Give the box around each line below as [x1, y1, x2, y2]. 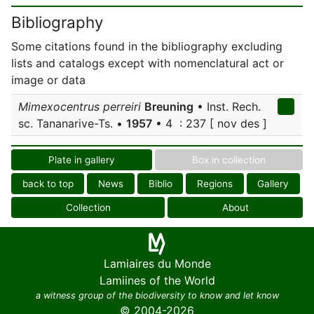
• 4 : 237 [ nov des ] [152, 116, 267, 130]
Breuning [144, 100, 193, 114]
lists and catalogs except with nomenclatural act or [11, 56, 284, 70]
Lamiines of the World [99, 273, 215, 287]
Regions [196, 178, 233, 189]
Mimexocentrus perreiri [18, 100, 141, 114]
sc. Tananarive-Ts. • [18, 116, 126, 130]
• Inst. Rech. [193, 100, 261, 114]
